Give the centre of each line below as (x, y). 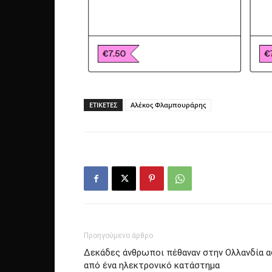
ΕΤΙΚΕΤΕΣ (103, 105)
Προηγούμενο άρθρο (118, 236)
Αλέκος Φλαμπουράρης (168, 105)
